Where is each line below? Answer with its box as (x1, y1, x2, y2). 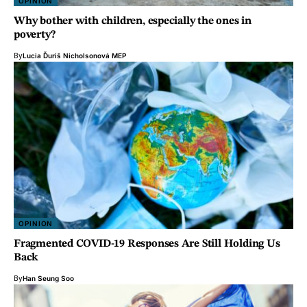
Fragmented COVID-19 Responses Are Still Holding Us (14, 238, 280, 250)
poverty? (14, 29, 58, 40)
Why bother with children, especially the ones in (14, 15, 251, 27)
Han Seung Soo (23, 274, 74, 283)
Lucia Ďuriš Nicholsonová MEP (23, 51, 126, 60)
